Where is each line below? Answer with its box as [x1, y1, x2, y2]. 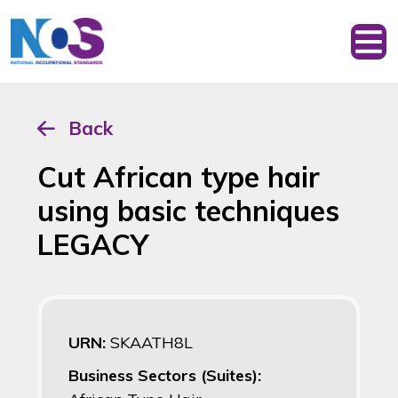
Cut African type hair [37, 159, 320, 195]
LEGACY [37, 227, 148, 263]
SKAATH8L [110, 332, 193, 354]
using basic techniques [37, 193, 339, 229]
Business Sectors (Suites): [68, 365, 261, 386]
